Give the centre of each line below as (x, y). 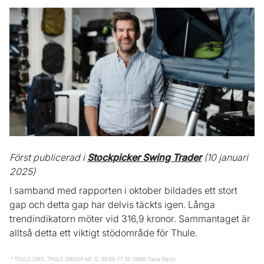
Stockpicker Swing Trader (144, 158)
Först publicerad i (48, 158)
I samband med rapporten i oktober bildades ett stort (123, 191)
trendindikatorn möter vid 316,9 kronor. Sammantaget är (130, 219)
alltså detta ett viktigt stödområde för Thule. (103, 233)
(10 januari (225, 158)
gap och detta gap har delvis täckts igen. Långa (112, 205)
